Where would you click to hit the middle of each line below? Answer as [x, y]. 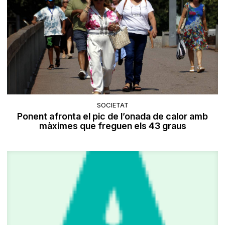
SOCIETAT [113, 105]
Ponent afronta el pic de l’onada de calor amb [113, 117]
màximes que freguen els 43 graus [113, 126]
